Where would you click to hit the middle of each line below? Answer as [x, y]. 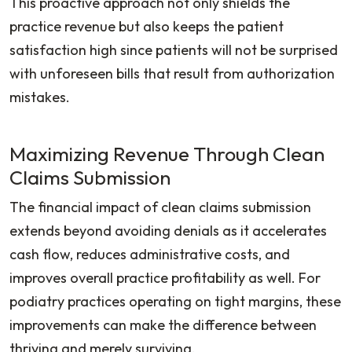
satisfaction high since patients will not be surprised [174, 49]
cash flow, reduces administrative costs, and [150, 254]
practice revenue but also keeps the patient [147, 26]
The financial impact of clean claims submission [160, 207]
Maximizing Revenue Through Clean [167, 154]
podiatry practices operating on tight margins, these [175, 301]
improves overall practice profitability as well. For [165, 277]
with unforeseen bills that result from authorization [172, 73]
